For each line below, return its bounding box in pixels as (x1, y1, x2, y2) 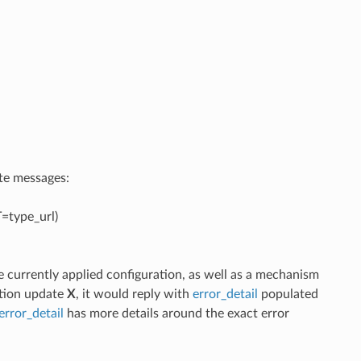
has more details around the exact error (63, 306, 289, 320)
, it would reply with (75, 287, 193, 301)
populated (257, 287, 318, 301)
